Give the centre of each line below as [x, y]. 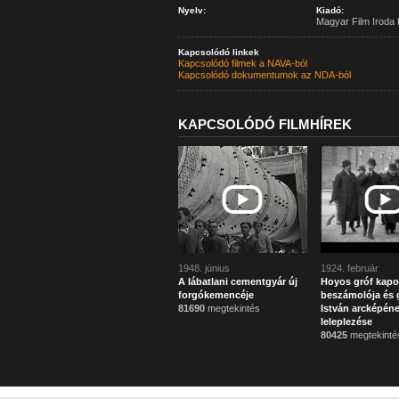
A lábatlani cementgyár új [237, 281]
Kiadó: [330, 10]
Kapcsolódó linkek [218, 52]
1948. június [204, 268]
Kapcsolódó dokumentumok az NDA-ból [264, 75]
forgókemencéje [216, 295]
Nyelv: [191, 10]
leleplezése [346, 322]
